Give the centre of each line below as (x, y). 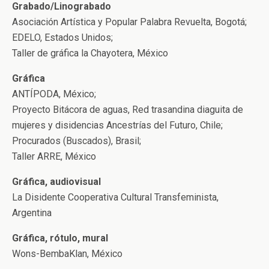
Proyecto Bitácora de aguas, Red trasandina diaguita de (128, 110)
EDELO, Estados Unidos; (62, 38)
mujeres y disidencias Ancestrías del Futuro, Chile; (117, 125)
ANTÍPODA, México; (54, 94)
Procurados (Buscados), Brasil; (77, 141)
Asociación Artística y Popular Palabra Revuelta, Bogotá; (129, 22)
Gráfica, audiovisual (56, 182)
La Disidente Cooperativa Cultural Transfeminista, (115, 197)
